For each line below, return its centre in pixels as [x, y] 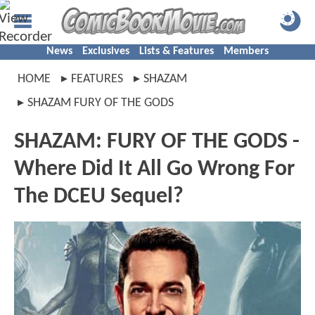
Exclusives [106, 51]
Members [246, 51]
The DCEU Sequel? [99, 197]
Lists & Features [176, 51]
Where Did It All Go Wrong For [154, 169]
